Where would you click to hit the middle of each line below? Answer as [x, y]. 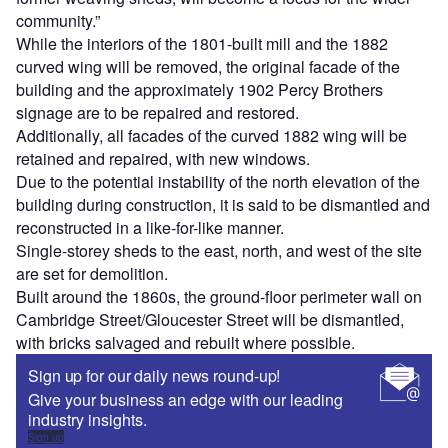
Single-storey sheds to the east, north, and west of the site [219, 251]
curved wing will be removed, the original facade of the [208, 67]
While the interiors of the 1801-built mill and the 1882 [202, 44]
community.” [60, 21]
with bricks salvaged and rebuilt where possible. [187, 343]
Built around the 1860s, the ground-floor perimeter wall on [219, 297]
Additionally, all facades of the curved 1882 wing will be [211, 136]
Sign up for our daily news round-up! [154, 376]
